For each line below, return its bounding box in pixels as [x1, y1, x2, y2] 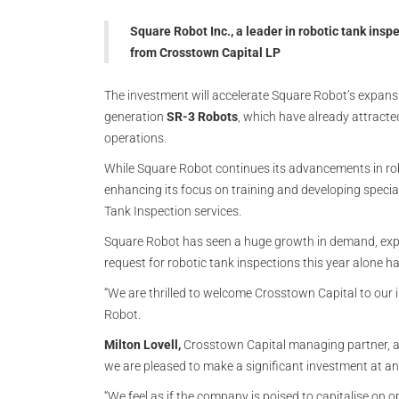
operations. [104, 131, 167, 145]
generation [104, 110, 167, 124]
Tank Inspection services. [104, 204, 241, 218]
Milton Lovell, [104, 338, 181, 352]
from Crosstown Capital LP [130, 45, 281, 60]
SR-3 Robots [167, 110, 238, 124]
